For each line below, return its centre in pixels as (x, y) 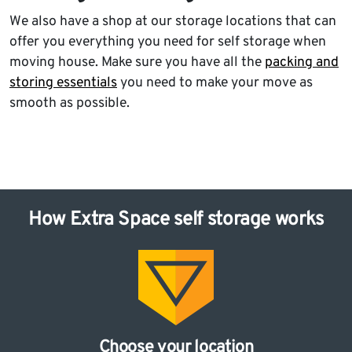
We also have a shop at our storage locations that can (173, 22)
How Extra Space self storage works (176, 220)
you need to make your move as (215, 83)
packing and (302, 63)
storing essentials (63, 83)
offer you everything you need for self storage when (168, 42)
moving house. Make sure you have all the (137, 63)
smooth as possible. (70, 104)
